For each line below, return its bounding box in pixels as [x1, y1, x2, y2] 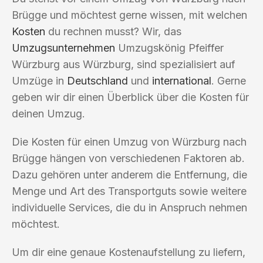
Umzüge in [12, 74, 67, 87]
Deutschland [67, 74, 128, 87]
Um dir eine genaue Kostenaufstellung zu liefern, [12, 245, 245, 258]
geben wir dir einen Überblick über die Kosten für [12, 90, 249, 103]
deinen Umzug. [12, 107, 85, 120]
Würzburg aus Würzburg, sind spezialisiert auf [12, 58, 235, 70]
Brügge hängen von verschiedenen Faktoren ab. [12, 151, 245, 164]
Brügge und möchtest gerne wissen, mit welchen [12, 8, 247, 21]
